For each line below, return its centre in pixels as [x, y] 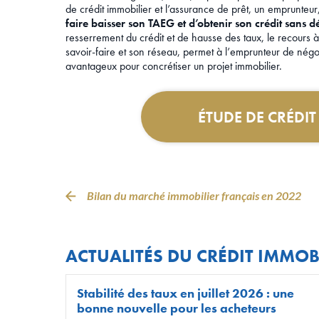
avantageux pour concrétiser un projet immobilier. [174, 66]
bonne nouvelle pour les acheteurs [177, 308]
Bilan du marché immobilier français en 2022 [194, 196]
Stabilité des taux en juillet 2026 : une [185, 293]
